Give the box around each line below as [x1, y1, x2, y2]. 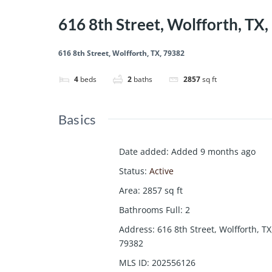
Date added [119, 146, 166, 158]
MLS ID [119, 257, 147, 269]
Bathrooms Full [119, 204, 180, 216]
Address [119, 223, 152, 236]
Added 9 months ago [171, 146, 256, 158]
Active [149, 165, 174, 177]
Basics [58, 111, 97, 128]
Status [119, 165, 144, 177]
